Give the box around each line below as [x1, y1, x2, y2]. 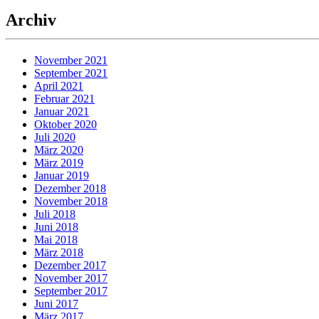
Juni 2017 [34, 298, 78, 310]
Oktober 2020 [34, 118, 97, 131]
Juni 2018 [34, 221, 78, 234]
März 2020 [34, 144, 83, 157]
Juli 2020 [34, 131, 75, 144]
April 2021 [34, 80, 83, 93]
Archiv [6, 11, 56, 30]
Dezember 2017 [34, 259, 106, 272]
